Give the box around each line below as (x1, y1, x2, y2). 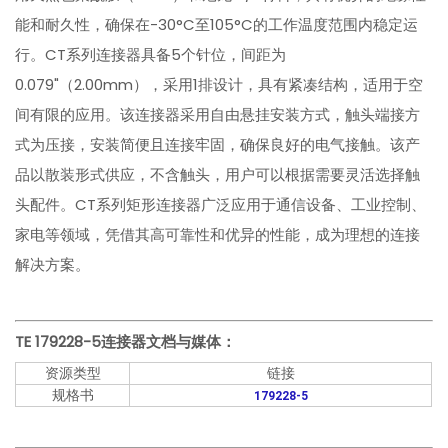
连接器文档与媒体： (101, 331, 237, 353)
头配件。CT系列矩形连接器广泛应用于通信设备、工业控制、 (15, 194, 427, 216)
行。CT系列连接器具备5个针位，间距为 (15, 44, 287, 66)
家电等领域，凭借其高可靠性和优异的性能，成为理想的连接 (15, 224, 421, 246)
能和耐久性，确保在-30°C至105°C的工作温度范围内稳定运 (15, 14, 419, 36)
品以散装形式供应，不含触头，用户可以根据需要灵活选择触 (15, 164, 421, 186)
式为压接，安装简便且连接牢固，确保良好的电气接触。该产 (15, 134, 421, 156)
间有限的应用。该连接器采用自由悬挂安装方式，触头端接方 (15, 104, 421, 126)
